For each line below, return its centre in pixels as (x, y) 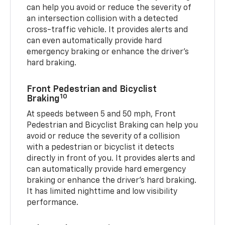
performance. (53, 203)
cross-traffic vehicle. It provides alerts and (107, 30)
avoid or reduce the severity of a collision (103, 137)
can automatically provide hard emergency (106, 170)
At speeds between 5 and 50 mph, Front (101, 115)
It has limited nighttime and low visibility (102, 192)
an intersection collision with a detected (102, 19)
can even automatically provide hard (94, 41)
